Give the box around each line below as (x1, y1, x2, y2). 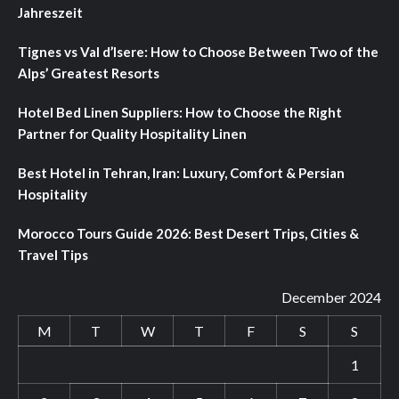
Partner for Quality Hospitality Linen (18, 125, 247, 142)
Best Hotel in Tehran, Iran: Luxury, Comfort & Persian (18, 164, 345, 181)
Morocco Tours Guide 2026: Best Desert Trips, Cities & (18, 224, 359, 241)
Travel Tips (18, 246, 88, 263)
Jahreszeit (18, 4, 83, 20)
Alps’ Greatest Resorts (18, 64, 159, 81)
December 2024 (281, 288, 381, 305)
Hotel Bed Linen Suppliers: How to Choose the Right (18, 103, 342, 120)
